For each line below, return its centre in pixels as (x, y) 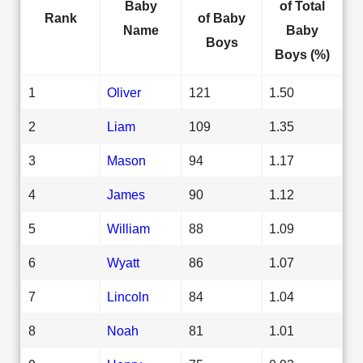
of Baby (222, 17)
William (128, 228)
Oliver (124, 92)
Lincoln (128, 296)
